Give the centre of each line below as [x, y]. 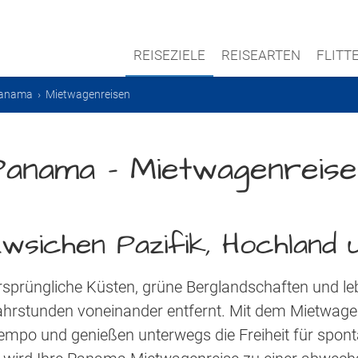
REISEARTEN [261, 55]
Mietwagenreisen [88, 94]
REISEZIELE [169, 55]
